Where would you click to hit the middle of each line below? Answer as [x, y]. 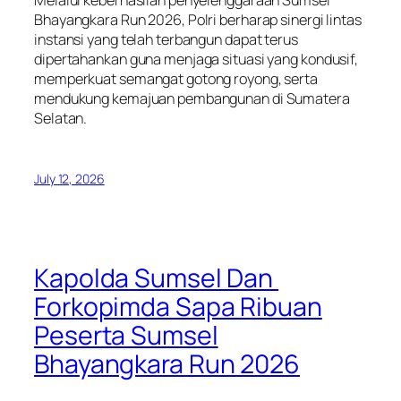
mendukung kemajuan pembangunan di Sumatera [192, 99]
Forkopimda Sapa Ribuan [178, 306]
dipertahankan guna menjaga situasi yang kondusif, [196, 60]
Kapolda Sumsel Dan [157, 277]
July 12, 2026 [69, 178]
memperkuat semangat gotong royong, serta [176, 79]
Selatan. [61, 119]
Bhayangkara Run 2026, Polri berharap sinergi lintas [198, 20]
